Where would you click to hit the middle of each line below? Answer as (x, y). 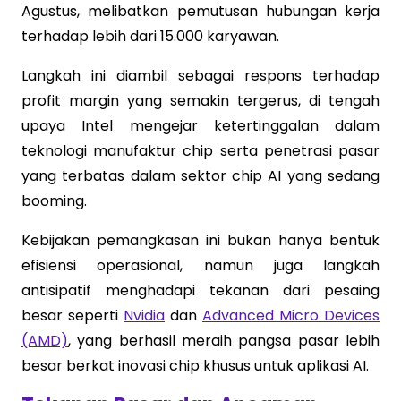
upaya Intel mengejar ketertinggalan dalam (200, 125)
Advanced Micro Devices (291, 315)
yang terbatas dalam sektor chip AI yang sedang (200, 175)
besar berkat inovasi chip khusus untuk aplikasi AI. (195, 365)
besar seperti (73, 315)
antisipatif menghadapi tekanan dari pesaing (200, 290)
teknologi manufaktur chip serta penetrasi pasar (200, 150)
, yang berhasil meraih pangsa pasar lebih (224, 340)
